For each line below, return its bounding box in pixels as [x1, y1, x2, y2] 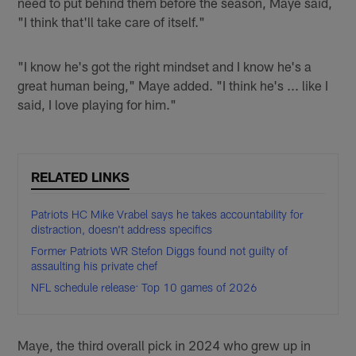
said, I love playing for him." [17, 95, 177, 112]
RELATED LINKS [31, 168, 130, 185]
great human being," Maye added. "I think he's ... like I [17, 76, 329, 93]
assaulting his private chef [31, 259, 158, 273]
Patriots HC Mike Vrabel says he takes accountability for [31, 207, 304, 222]
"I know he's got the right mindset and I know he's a [17, 57, 312, 74]
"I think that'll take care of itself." [17, 13, 206, 29]
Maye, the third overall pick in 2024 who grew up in [17, 337, 311, 354]
